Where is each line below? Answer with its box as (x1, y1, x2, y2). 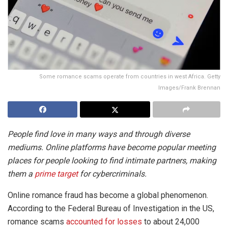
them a (8, 168, 35, 179)
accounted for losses (66, 216, 142, 226)
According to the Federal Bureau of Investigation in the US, (8, 203, 214, 213)
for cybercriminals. (78, 168, 147, 179)
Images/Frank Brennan (158, 84, 220, 91)
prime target (35, 168, 78, 179)
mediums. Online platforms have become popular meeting (8, 142, 216, 152)
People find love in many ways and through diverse (8, 129, 190, 139)
